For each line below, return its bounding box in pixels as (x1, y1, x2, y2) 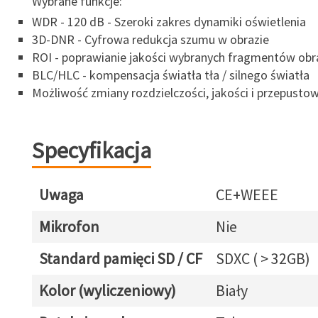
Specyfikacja (31, 136, 151, 165)
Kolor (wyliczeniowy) (38, 280, 176, 300)
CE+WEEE (215, 185, 278, 204)
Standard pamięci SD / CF (38, 248, 202, 268)
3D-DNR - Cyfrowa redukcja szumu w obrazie (31, 31, 269, 48)
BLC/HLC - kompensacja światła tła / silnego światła (31, 67, 309, 83)
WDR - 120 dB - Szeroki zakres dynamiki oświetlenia (31, 13, 306, 30)
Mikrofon (38, 216, 99, 236)
